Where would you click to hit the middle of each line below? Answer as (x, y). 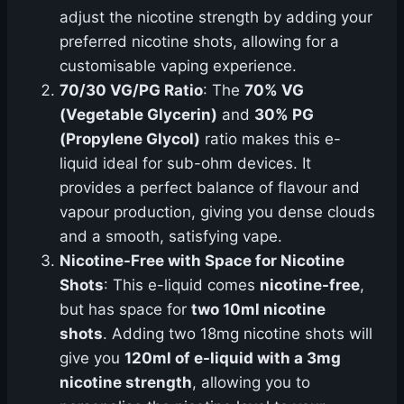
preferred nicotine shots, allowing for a (199, 41)
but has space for (125, 309)
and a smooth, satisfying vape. (171, 236)
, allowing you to (251, 382)
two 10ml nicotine (258, 309)
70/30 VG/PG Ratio (131, 90)
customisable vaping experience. (178, 66)
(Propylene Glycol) (130, 139)
